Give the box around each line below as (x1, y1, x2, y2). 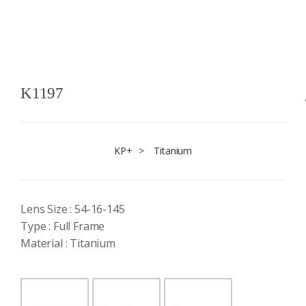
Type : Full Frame (20, 218, 105, 234)
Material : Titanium (20, 235, 115, 251)
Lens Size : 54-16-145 (20, 201, 125, 217)
